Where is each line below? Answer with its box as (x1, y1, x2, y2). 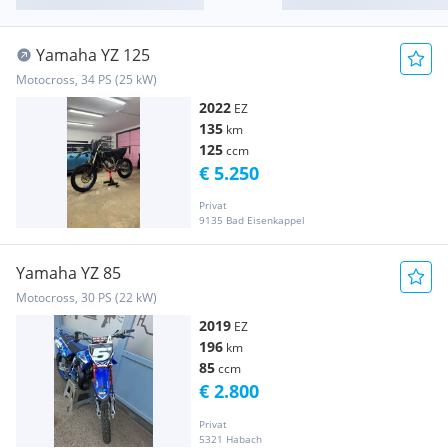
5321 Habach (199, 431, 262, 446)
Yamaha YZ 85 (16, 262, 121, 285)
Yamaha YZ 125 (36, 44, 150, 67)
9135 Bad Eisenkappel (199, 213, 305, 228)
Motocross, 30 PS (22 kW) (16, 289, 157, 307)
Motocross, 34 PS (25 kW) (16, 71, 157, 89)
